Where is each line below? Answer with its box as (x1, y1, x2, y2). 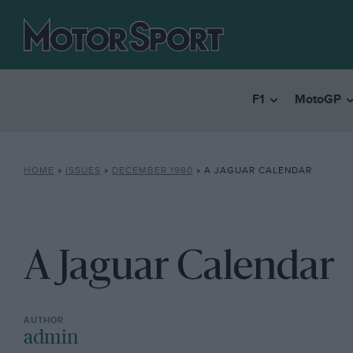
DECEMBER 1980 (111, 165, 193, 176)
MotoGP (294, 92, 341, 108)
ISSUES (65, 165, 101, 176)
